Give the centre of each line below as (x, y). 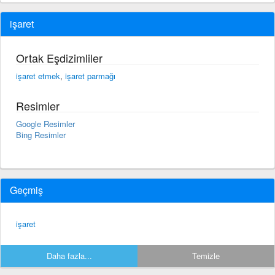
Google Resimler (45, 123)
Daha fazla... (69, 255)
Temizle (206, 255)
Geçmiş (26, 190)
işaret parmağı (90, 76)
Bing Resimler (41, 134)
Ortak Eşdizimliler (59, 57)
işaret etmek (38, 76)
